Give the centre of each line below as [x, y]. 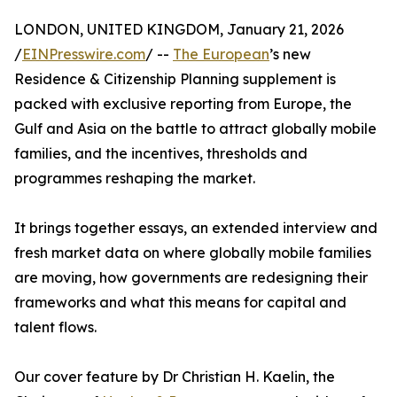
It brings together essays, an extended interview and [196, 228]
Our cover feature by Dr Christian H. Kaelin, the [175, 377]
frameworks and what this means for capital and [180, 303]
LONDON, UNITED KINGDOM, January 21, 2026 [179, 30]
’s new [290, 54]
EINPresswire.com [84, 54]
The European [221, 54]
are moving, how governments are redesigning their [191, 278]
